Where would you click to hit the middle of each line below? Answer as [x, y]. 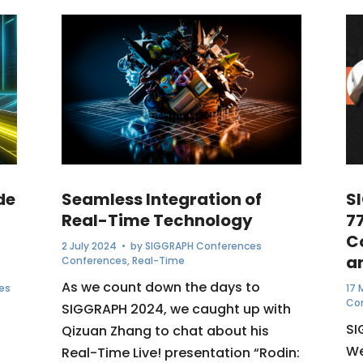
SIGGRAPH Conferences [203, 246]
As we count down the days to [160, 288]
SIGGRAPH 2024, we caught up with [176, 310]
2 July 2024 [89, 246]
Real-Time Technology [157, 221]
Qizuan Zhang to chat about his [165, 331]
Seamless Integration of [161, 200]
